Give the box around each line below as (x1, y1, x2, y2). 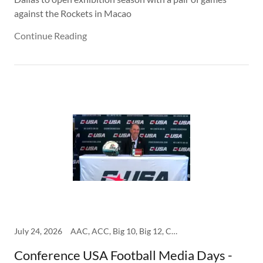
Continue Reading (14, 30, 87, 42)
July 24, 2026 (14, 226, 62, 237)
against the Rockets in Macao (14, 8, 131, 19)
